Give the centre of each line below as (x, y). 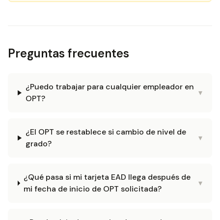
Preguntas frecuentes (69, 53)
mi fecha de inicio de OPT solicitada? (93, 189)
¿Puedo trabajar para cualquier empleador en (110, 87)
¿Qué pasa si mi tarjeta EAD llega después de (107, 177)
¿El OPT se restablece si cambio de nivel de (106, 132)
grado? (38, 144)
